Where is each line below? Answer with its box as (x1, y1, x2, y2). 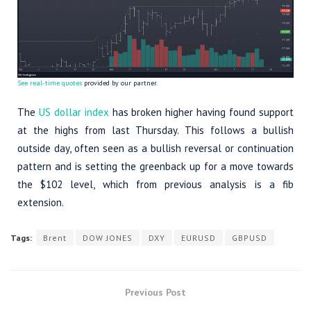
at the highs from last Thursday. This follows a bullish (17, 124, 294, 137)
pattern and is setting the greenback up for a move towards (17, 160, 294, 173)
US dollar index (38, 106, 109, 119)
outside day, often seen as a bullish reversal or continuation (17, 142, 294, 155)
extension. (17, 196, 64, 209)
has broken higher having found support (108, 106, 294, 119)
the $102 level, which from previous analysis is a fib (17, 178, 294, 191)
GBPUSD (232, 233, 267, 243)
